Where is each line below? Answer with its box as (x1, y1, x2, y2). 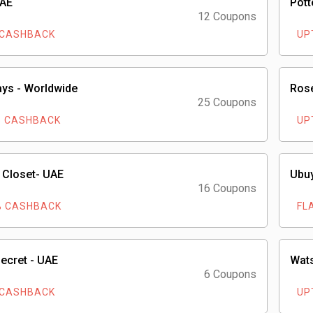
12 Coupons (198, 10, 256, 23)
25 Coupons (198, 96, 256, 109)
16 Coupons (198, 182, 256, 195)
